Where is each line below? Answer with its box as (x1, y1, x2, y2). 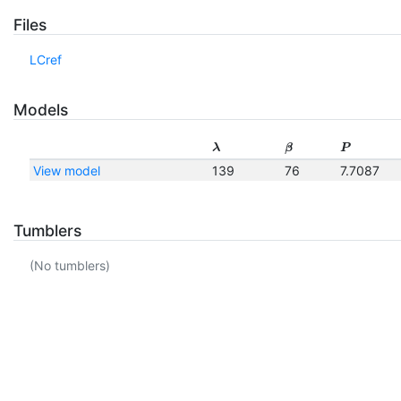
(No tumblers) (29, 258, 110, 274)
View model (32, 162, 100, 178)
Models (13, 100, 68, 120)
